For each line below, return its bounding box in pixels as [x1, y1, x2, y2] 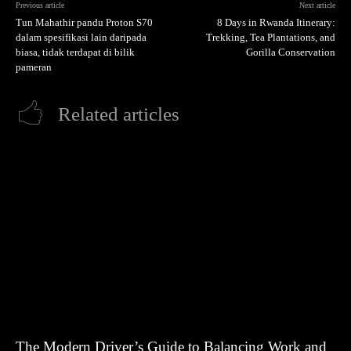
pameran [16, 60, 52, 73]
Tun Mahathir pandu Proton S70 [16, 16, 153, 28]
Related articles [58, 103, 179, 125]
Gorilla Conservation [245, 45, 335, 58]
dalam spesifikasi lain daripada [16, 31, 147, 43]
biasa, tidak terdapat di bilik [16, 45, 135, 58]
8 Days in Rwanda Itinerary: [216, 16, 335, 28]
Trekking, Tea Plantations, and [205, 31, 335, 43]
